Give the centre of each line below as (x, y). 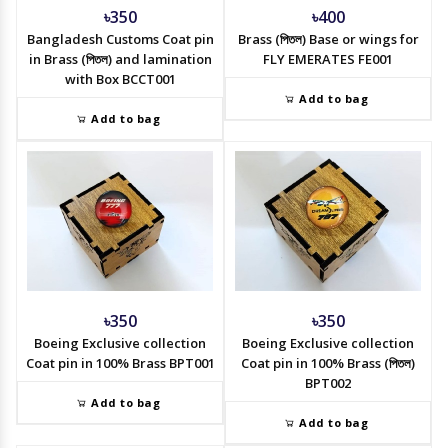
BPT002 (328, 382)
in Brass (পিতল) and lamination (120, 58)
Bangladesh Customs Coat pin (120, 38)
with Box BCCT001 (120, 78)
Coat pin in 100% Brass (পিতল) (328, 362)
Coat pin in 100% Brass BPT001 (120, 362)
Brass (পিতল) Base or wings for (328, 38)
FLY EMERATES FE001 (328, 58)
